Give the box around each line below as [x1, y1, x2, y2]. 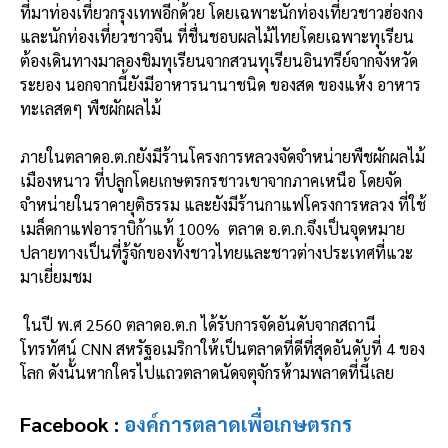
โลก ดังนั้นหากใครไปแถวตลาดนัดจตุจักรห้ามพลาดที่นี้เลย [20, 361, 394, 383]
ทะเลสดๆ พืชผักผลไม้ [20, 97, 161, 119]
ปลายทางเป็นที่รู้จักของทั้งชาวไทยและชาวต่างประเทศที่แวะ [20, 241, 413, 263]
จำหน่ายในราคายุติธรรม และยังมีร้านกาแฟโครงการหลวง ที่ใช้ [20, 193, 426, 215]
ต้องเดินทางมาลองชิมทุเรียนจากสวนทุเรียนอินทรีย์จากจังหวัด [20, 49, 418, 71]
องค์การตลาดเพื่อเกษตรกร [124, 410, 352, 437]
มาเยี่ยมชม [20, 265, 92, 287]
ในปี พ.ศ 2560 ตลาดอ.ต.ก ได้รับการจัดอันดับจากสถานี [20, 313, 376, 335]
